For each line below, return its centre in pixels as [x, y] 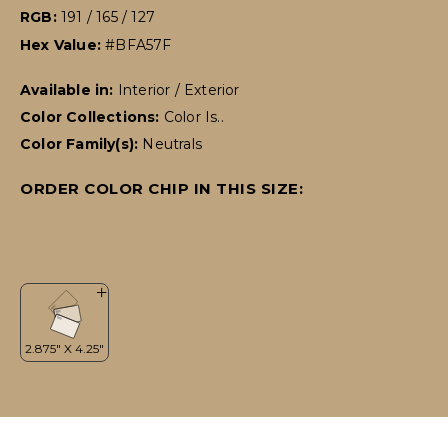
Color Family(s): [81, 144]
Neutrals [172, 144]
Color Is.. [193, 117]
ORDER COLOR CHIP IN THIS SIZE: [161, 189]
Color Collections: [92, 117]
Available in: [69, 90]
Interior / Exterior [178, 90]
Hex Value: [63, 45]
